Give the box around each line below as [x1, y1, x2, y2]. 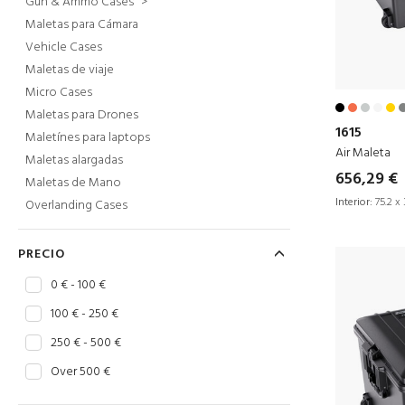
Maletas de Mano [25, 173, 121, 193]
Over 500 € [51, 362, 110, 382]
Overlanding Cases [25, 195, 127, 216]
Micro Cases [25, 82, 92, 103]
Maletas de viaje [25, 60, 114, 80]
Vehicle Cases [25, 37, 102, 58]
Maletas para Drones [25, 105, 138, 126]
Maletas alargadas [25, 150, 123, 171]
